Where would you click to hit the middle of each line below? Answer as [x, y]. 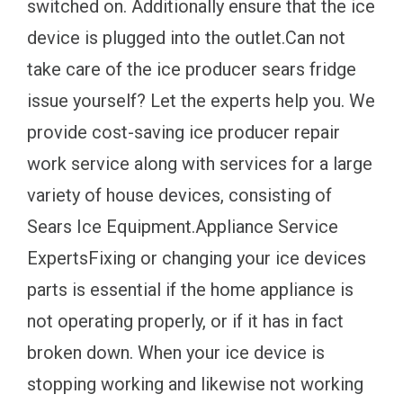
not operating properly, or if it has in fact [185, 322]
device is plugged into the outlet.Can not [186, 38]
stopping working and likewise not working [195, 385]
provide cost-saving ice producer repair [184, 133]
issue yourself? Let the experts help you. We [201, 101]
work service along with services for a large [200, 164]
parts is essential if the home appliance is [190, 290]
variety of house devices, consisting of [179, 196]
